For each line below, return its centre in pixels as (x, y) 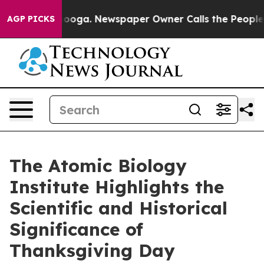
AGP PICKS (31, 19)
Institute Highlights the (117, 187)
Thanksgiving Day (92, 250)
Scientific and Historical (118, 208)
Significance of (76, 229)
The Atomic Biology (98, 166)
